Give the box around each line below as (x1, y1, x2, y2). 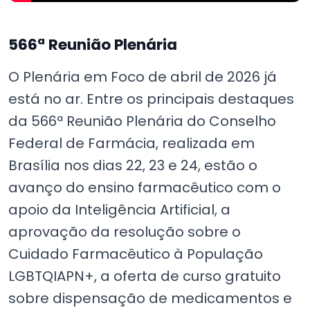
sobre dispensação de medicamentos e (8, 289, 292, 308)
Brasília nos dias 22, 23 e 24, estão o (8, 156, 257, 175)
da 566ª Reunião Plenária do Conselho (8, 111, 276, 131)
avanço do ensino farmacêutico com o (8, 178, 281, 197)
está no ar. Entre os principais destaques (8, 89, 294, 109)
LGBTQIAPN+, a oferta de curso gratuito (8, 266, 281, 286)
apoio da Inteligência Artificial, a (8, 200, 230, 219)
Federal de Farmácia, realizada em (8, 134, 255, 153)
